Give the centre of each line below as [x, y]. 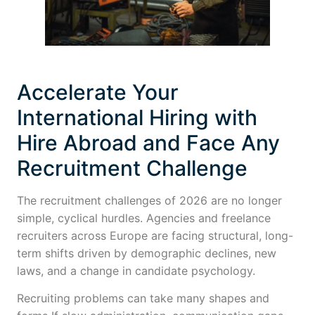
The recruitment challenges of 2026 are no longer [149, 200]
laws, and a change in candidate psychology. [138, 270]
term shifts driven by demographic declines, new [147, 253]
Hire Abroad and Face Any [148, 142]
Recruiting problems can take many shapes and [143, 298]
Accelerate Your [98, 92]
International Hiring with [137, 117]
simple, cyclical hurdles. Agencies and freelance [144, 218]
